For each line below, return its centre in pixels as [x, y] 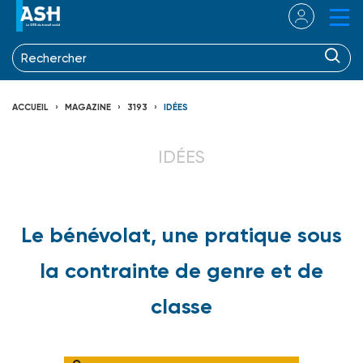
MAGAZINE [88, 107]
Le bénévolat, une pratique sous [181, 235]
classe [181, 306]
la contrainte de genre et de [181, 270]
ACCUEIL [30, 107]
